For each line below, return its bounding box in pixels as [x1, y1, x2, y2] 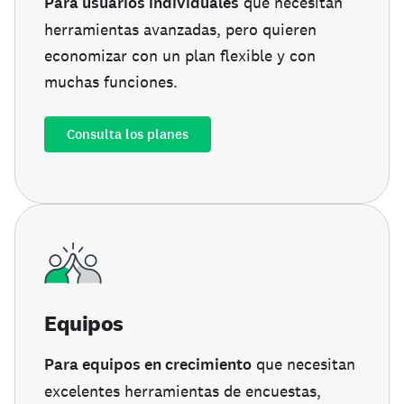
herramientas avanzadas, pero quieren [44, 18, 317, 40]
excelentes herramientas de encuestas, [44, 380, 321, 401]
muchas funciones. [44, 70, 178, 92]
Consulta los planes [67, 124, 188, 143]
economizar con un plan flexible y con [44, 44, 316, 66]
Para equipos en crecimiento [44, 353, 252, 375]
